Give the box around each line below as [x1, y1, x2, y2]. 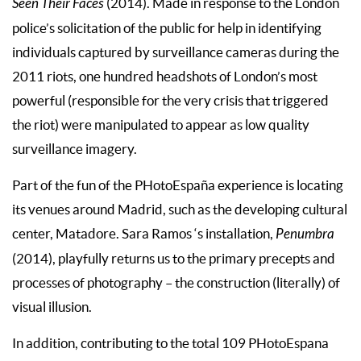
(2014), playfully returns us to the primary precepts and [12, 251, 335, 267]
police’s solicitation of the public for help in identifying [12, 21, 322, 36]
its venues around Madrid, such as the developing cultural [12, 202, 347, 218]
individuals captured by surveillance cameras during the [12, 45, 339, 60]
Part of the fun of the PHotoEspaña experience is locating [12, 178, 343, 193]
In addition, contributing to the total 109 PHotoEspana [12, 336, 329, 351]
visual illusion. [12, 300, 92, 315]
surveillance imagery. [12, 142, 137, 157]
